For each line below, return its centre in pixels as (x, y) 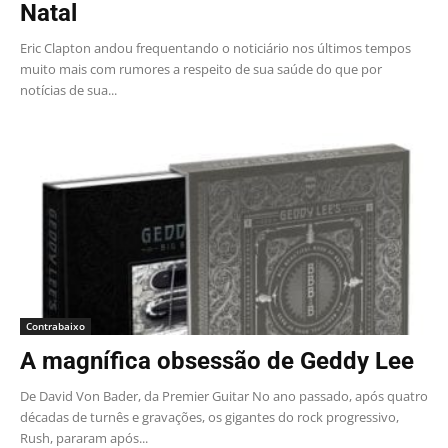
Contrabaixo (55, 325)
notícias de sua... (68, 90)
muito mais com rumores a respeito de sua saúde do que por (201, 69)
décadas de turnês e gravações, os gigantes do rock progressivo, (209, 416)
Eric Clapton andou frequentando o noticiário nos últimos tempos (215, 48)
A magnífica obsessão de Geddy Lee (217, 360)
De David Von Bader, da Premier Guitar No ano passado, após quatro (224, 395)
